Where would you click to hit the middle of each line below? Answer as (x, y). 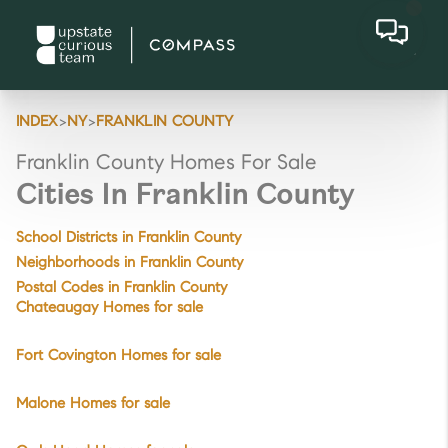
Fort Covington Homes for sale (118, 356)
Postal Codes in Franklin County (121, 288)
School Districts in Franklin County (128, 238)
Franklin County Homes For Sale (166, 164)
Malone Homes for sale (93, 404)
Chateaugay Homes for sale (109, 308)
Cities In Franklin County (185, 193)
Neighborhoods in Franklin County (129, 263)
